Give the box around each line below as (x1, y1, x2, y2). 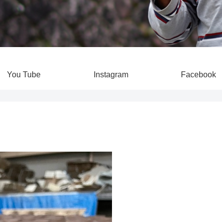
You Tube (7, 70, 41, 79)
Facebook (180, 70, 216, 79)
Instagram (94, 70, 128, 79)
